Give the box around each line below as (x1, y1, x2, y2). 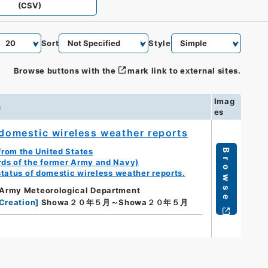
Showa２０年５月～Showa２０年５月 (41, 197, 188, 208)
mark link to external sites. (127, 65, 241, 75)
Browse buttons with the (13, 65, 116, 75)
